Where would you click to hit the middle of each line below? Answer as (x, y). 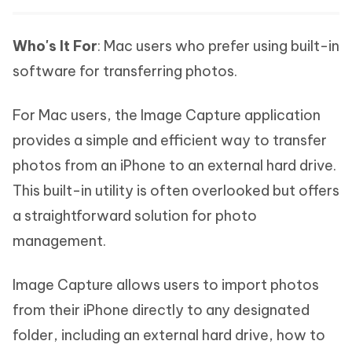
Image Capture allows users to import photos (166, 284)
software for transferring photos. (125, 71)
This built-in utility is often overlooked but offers (176, 190)
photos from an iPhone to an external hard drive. (174, 165)
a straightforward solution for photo (135, 215)
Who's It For (55, 46)
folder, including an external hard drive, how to (169, 335)
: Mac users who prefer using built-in (218, 46)
